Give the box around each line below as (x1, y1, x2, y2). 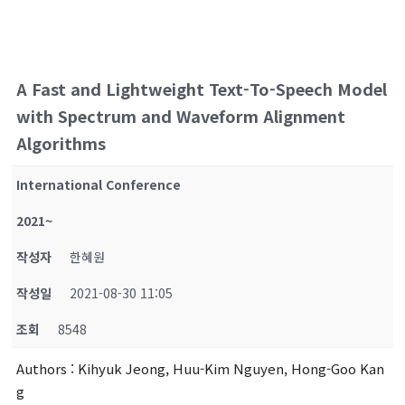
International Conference (16, 175, 182, 193)
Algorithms (16, 131, 107, 155)
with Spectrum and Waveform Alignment (16, 104, 346, 127)
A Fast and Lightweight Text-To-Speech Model (16, 77, 388, 100)
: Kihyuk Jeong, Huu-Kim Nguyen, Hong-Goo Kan (67, 359, 385, 378)
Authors (16, 359, 68, 378)
